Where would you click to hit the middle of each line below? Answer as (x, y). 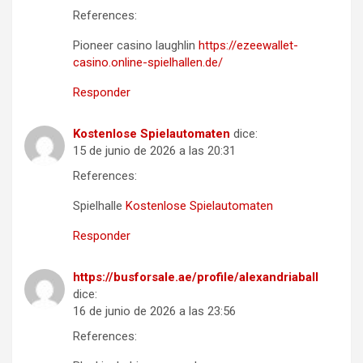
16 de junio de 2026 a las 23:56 (154, 311)
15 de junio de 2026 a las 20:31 (154, 150)
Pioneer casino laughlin (136, 45)
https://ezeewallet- (248, 45)
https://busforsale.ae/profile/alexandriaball (196, 277)
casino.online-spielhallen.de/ (148, 62)
